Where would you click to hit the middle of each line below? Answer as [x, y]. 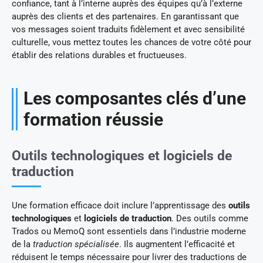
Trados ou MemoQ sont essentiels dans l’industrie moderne [129, 231]
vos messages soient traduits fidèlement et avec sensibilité [128, 29]
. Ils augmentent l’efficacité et [177, 244]
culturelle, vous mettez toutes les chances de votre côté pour [131, 42]
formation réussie [93, 119]
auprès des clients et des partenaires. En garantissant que [125, 16]
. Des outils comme [210, 218]
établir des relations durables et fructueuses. [99, 55]
